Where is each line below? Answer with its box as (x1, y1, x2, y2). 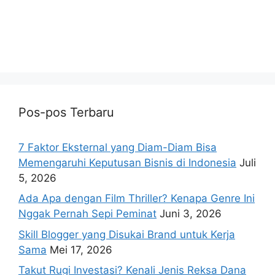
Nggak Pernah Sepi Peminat (18, 207, 157, 220)
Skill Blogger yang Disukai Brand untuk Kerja (18, 228, 235, 241)
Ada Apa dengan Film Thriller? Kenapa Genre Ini (18, 192, 255, 205)
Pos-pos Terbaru (18, 104, 114, 120)
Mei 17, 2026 (50, 243, 112, 256)
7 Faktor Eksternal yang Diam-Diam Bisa (18, 141, 217, 153)
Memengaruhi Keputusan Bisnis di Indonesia (18, 156, 236, 169)
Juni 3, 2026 (160, 207, 222, 220)
